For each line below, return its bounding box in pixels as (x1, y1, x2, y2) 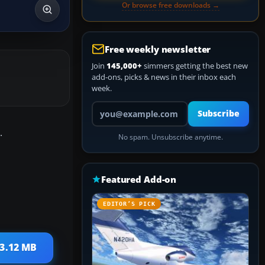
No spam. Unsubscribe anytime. (118, 132, 223, 141)
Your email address (91, 101, 158, 111)
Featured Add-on (101, 173, 177, 185)
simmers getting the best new (142, 60, 248, 71)
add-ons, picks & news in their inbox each (92, 72, 236, 82)
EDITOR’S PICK (103, 201, 156, 207)
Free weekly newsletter (105, 43, 211, 55)
